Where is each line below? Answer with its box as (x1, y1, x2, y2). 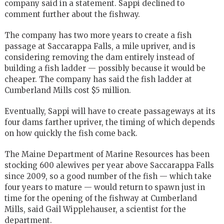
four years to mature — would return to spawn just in (4, 182, 205, 192)
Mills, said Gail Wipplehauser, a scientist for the (4, 204, 186, 214)
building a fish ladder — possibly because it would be (4, 63, 205, 73)
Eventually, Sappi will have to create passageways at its (4, 106, 215, 116)
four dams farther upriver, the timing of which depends (4, 117, 215, 127)
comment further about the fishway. (4, 9, 140, 19)
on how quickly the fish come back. (4, 128, 137, 138)
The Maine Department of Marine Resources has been (4, 149, 209, 159)
